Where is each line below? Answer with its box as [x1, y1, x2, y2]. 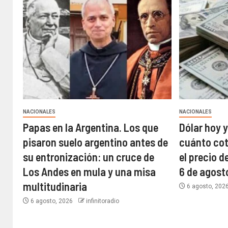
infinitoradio [86, 197, 119, 205]
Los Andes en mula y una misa [23, 165, 156, 179]
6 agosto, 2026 [29, 197, 74, 205]
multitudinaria [23, 180, 87, 193]
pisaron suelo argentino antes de [23, 135, 168, 149]
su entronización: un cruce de [23, 150, 154, 164]
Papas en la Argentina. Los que [23, 121, 158, 134]
